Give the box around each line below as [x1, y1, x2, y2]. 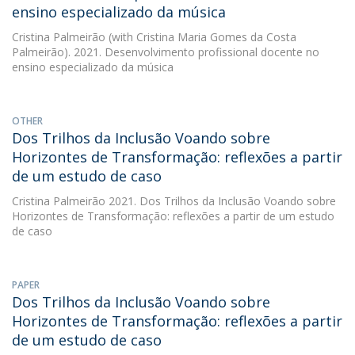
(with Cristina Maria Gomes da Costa [105, 29, 296, 44]
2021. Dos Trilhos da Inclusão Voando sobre [105, 193, 336, 208]
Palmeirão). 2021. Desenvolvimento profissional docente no [12, 44, 319, 59]
